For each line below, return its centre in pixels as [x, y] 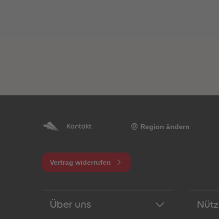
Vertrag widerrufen [80, 162]
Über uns [71, 204]
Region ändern [165, 126]
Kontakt [79, 126]
